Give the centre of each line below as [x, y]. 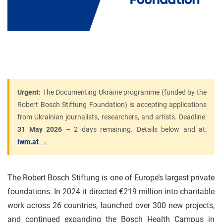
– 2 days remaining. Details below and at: [134, 129]
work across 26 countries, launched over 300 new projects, [111, 205]
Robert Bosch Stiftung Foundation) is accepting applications [112, 105]
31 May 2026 [40, 129]
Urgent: [29, 92]
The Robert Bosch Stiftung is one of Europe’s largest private [111, 178]
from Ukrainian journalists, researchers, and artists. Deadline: [112, 117]
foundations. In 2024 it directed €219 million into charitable [111, 192]
